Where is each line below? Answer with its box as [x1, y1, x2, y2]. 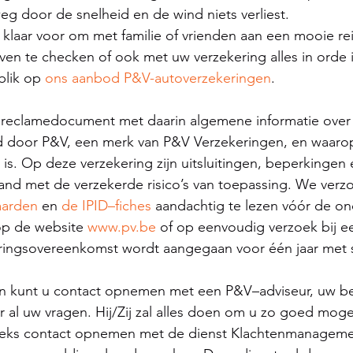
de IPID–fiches [61, 196, 151, 214]
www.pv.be [87, 217, 156, 236]
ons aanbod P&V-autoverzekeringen [45, 69, 271, 87]
